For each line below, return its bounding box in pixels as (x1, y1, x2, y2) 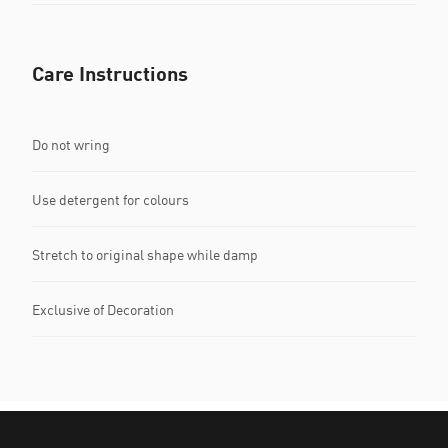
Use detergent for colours (32, 190, 189, 208)
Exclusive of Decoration (32, 300, 174, 318)
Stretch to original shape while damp (32, 245, 258, 263)
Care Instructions (32, 61, 188, 85)
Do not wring (32, 135, 110, 153)
